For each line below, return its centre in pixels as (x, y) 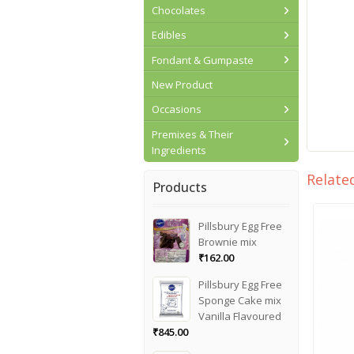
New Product (182, 84)
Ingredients (179, 150)
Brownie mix (228, 242)
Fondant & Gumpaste (202, 60)
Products (180, 188)
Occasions (176, 109)
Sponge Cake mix (240, 301)
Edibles (169, 35)
